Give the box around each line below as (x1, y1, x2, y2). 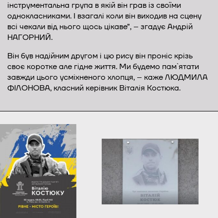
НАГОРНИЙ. (7, 32, 53, 43)
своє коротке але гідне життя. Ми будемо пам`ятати (7, 61, 199, 72)
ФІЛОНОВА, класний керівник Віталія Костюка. (7, 82, 181, 93)
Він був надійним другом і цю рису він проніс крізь (7, 50, 193, 61)
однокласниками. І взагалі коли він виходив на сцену (7, 10, 201, 21)
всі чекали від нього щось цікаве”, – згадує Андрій (7, 21, 193, 32)
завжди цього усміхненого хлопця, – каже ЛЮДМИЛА (7, 72, 208, 83)
